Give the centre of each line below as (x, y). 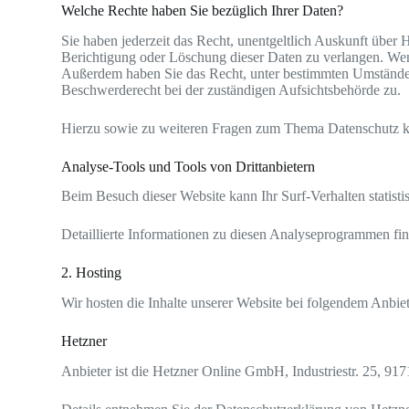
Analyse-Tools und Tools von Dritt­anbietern (189, 166)
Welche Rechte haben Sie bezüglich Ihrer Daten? (203, 10)
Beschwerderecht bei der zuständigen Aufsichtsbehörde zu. (231, 89)
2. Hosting (92, 273)
